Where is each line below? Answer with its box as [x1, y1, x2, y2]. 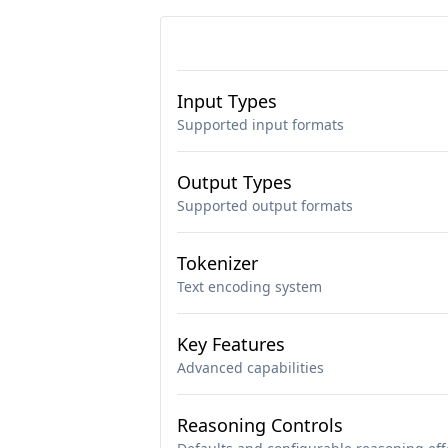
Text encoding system [177, 277, 322, 296]
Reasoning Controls [177, 413, 343, 437]
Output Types [177, 170, 292, 194]
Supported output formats [177, 196, 353, 215]
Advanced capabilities [177, 358, 324, 377]
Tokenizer [177, 251, 258, 275]
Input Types [177, 89, 277, 113]
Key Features [177, 332, 285, 356]
